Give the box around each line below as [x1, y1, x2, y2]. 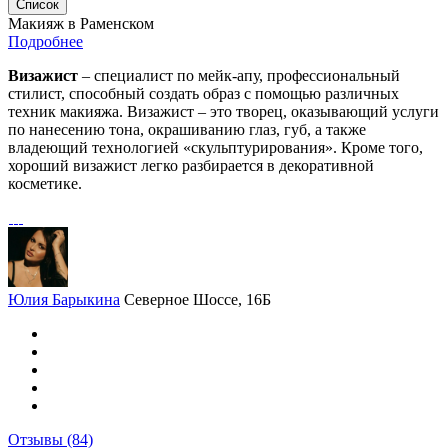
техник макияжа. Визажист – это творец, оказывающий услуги [8, 103, 439, 120]
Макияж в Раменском [8, 15, 154, 32]
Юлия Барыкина [8, 291, 120, 308]
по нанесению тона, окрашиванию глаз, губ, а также [8, 121, 366, 138]
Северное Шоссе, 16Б [124, 291, 271, 308]
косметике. [8, 175, 82, 192]
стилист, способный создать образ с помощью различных [8, 85, 399, 102]
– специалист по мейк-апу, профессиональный [78, 67, 400, 84]
